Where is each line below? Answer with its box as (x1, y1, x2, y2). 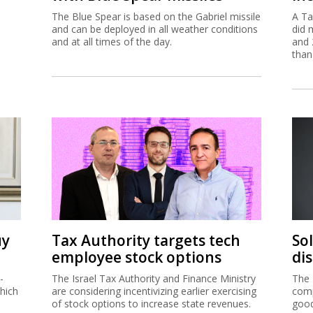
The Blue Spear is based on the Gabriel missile (52, 10, 261, 23)
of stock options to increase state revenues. (52, 297, 251, 310)
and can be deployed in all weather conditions (52, 22, 258, 36)
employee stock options (52, 247, 221, 267)
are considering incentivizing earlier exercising (52, 284, 256, 298)
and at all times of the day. (52, 35, 172, 48)
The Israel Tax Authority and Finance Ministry (52, 272, 256, 285)
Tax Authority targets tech (52, 231, 240, 250)
